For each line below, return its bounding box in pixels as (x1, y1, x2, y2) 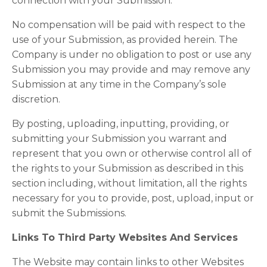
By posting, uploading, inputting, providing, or (12, 118, 229, 129)
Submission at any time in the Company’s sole (12, 79, 226, 90)
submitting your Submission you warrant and (12, 133, 227, 144)
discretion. (12, 94, 60, 105)
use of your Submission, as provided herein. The (12, 34, 238, 45)
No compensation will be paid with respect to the (12, 19, 246, 30)
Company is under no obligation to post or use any (12, 49, 252, 60)
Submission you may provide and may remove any (12, 64, 250, 75)
